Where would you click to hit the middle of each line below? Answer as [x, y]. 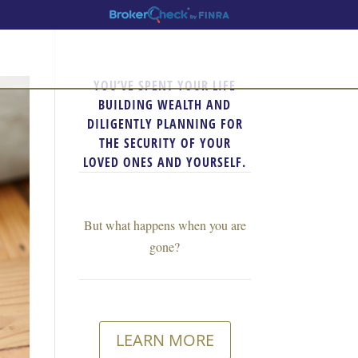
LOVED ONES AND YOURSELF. [165, 162]
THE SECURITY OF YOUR [165, 143]
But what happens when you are [165, 225]
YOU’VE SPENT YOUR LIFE [165, 86]
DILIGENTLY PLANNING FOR [165, 124]
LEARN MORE [165, 340]
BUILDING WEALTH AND [165, 105]
